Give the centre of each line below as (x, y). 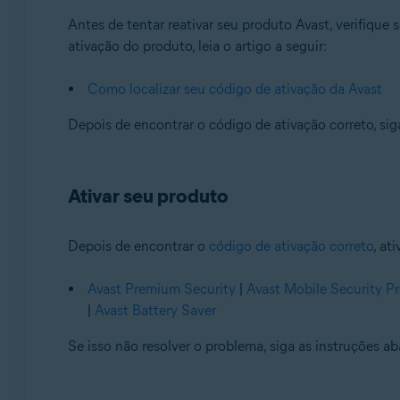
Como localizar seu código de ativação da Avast (234, 89)
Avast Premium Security (161, 289)
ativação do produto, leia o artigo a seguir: (197, 46)
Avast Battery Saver (155, 310)
